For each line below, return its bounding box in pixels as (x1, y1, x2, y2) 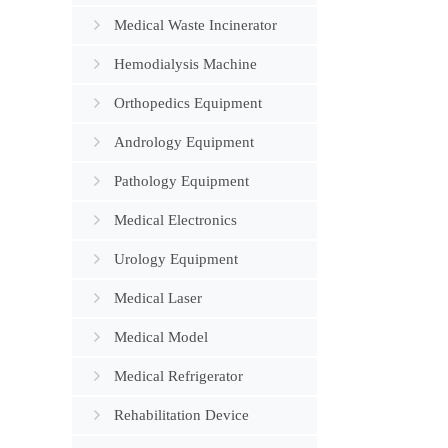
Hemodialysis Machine (114, 56, 257, 72)
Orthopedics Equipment (114, 95, 262, 111)
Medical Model (114, 329, 208, 345)
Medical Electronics (114, 212, 237, 228)
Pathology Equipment (114, 173, 249, 189)
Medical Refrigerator (114, 368, 243, 384)
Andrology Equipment (114, 134, 254, 150)
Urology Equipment (114, 251, 238, 267)
